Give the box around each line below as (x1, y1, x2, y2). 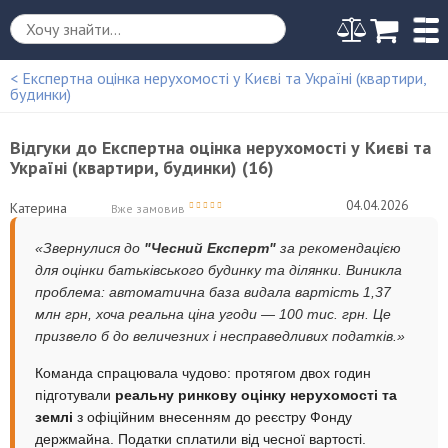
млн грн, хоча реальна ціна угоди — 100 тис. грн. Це (35, 305, 391, 322)
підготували (35, 386, 115, 403)
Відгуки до (10, 135, 102, 159)
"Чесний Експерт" (144, 239, 276, 256)
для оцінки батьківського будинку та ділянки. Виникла (35, 261, 402, 278)
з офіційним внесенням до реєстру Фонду (73, 408, 352, 425)
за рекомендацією (276, 239, 401, 256)
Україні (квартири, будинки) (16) (10, 155, 274, 179)
